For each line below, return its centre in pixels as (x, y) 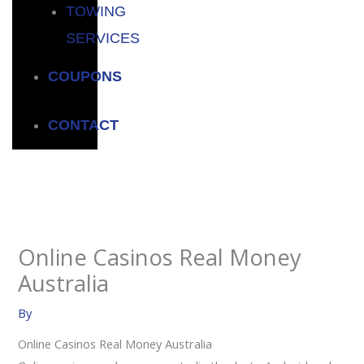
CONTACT (83, 125)
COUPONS (84, 76)
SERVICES (102, 38)
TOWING (95, 11)
